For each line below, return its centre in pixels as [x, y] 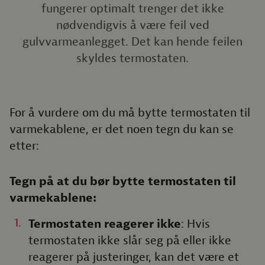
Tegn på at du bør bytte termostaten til [123, 181]
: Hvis [195, 224]
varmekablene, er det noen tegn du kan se [122, 129]
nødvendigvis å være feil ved [132, 25]
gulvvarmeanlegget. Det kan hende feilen [132, 42]
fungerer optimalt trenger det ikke [132, 9]
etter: [24, 146]
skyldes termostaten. [132, 58]
